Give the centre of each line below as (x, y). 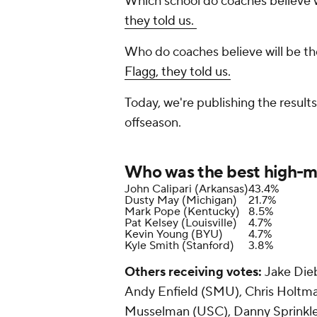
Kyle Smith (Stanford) (179, 246)
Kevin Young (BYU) (174, 235)
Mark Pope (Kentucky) (182, 212)
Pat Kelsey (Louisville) (181, 223)
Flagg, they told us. (178, 72)
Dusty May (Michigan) (181, 201)
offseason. (153, 123)
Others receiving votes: (193, 272)
